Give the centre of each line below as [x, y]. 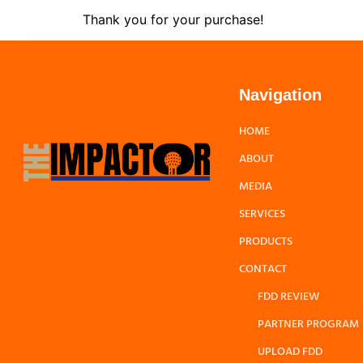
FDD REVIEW [288, 297]
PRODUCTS [266, 242]
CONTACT [263, 270]
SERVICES [262, 215]
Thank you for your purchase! [173, 19]
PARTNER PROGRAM [308, 325]
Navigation [280, 95]
